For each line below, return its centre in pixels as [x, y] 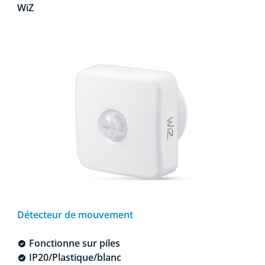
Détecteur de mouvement [75, 214]
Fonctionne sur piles [73, 243]
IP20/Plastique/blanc [74, 257]
